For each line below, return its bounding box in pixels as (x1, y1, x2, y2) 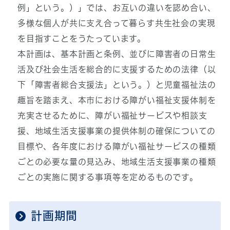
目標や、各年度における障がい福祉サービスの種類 (17, 142, 216, 151)
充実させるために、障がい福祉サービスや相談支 (17, 111, 207, 120)
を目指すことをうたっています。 (17, 34, 146, 43)
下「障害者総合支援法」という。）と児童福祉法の (17, 81, 216, 89)
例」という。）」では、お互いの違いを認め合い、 (17, 4, 216, 12)
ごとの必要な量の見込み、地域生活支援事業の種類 (17, 158, 216, 166)
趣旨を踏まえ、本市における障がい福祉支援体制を (17, 96, 216, 105)
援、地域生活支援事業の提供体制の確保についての (17, 127, 216, 136)
